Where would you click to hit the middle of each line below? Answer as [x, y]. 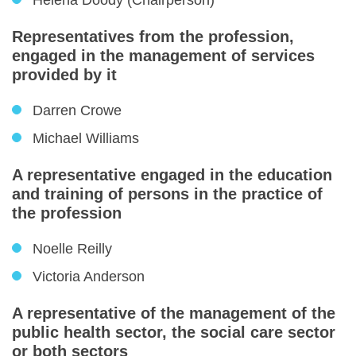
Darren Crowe [77, 110]
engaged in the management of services [163, 56]
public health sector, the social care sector [174, 332]
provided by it [64, 75]
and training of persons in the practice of [167, 194]
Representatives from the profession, [153, 37]
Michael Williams [86, 138]
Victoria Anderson [89, 277]
